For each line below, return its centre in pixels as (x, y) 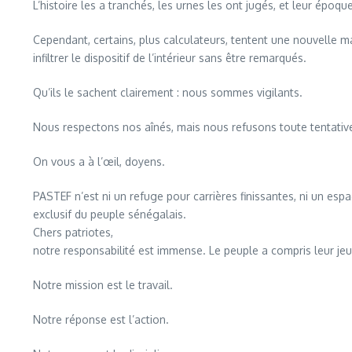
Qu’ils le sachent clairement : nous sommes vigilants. (168, 92)
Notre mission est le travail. (103, 284)
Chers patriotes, (73, 232)
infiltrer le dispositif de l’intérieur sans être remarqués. (170, 57)
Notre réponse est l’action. (101, 319)
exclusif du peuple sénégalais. (110, 214)
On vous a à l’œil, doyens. (99, 161)
